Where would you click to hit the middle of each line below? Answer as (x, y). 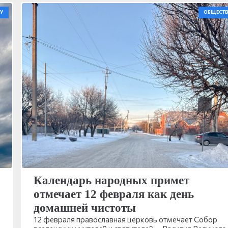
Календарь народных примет (111, 180)
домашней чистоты (84, 208)
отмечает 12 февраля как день (113, 194)
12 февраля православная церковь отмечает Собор (125, 219)
